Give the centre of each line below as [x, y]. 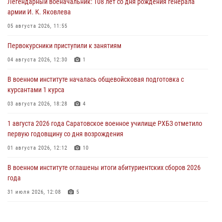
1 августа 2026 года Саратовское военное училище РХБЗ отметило [105, 123]
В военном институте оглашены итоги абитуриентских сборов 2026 [104, 167]
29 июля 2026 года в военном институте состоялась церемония [99, 211]
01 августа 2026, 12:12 [37, 148]
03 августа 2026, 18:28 [37, 104]
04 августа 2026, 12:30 [37, 59]
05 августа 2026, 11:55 [37, 26]
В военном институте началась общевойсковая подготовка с [96, 79]
